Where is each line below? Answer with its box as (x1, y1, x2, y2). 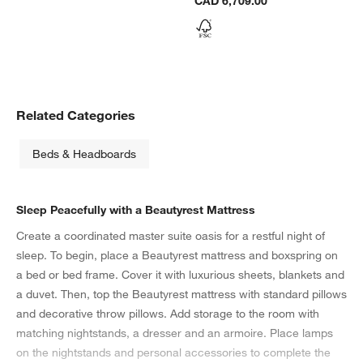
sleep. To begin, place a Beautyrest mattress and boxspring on (16, 248, 338, 263)
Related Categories (16, 107, 135, 124)
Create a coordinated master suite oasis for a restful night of (16, 228, 325, 244)
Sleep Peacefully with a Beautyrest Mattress (16, 203, 255, 218)
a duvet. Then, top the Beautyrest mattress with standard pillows (16, 287, 347, 302)
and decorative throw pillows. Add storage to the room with (16, 306, 319, 322)
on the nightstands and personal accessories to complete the (16, 345, 331, 361)
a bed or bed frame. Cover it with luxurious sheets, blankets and (16, 267, 344, 283)
